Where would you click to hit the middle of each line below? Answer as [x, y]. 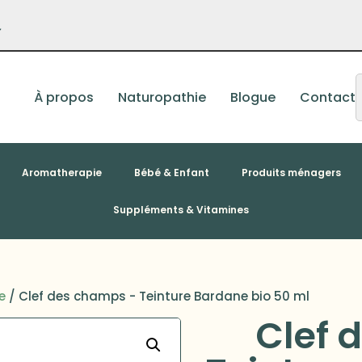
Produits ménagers [291, 172]
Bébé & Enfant [171, 172]
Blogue [253, 97]
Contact [328, 97]
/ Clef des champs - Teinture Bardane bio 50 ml [158, 297]
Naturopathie [162, 97]
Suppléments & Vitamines [181, 209]
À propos [64, 97]
